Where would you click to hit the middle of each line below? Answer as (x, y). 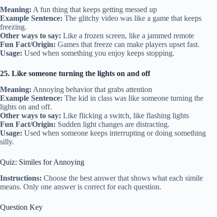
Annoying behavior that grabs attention (92, 89)
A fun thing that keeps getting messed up (94, 9)
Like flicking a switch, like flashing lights (125, 115)
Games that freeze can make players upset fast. (128, 44)
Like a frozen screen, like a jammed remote (128, 35)
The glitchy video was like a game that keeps (132, 18)
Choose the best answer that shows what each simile (122, 178)
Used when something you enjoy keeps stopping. (98, 53)
